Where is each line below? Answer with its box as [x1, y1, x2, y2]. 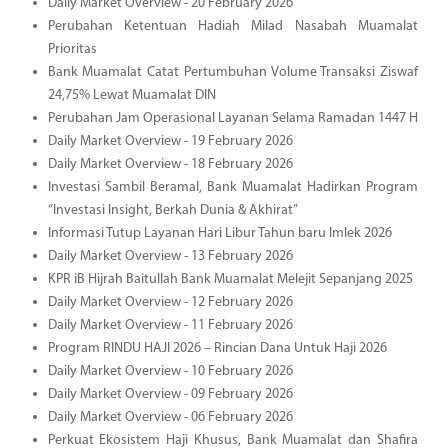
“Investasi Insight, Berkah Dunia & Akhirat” [47, 202, 298, 218]
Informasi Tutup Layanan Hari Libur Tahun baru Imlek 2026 [47, 225, 392, 241]
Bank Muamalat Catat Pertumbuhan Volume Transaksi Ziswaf [47, 64, 418, 80]
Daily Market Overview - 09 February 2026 [47, 386, 293, 402]
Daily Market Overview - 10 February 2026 [47, 363, 293, 379]
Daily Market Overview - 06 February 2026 [47, 409, 293, 425]
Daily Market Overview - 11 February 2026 [47, 317, 293, 333]
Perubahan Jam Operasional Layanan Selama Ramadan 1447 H [47, 110, 418, 126]
